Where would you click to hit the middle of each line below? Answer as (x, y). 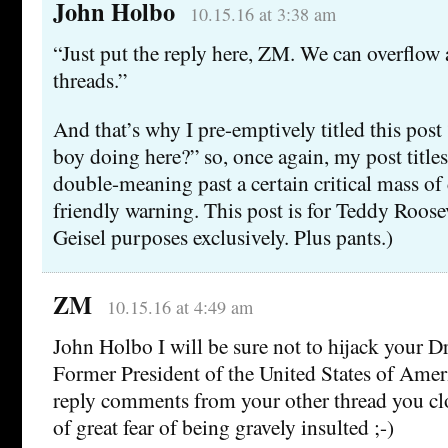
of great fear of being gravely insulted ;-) (223, 427)
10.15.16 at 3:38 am (262, 14)
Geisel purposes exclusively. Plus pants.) (223, 237)
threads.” (90, 80)
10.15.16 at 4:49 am (179, 307)
